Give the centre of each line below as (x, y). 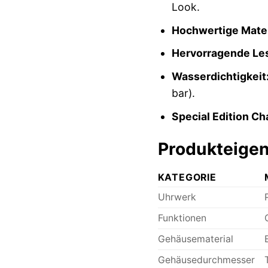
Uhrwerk (177, 197)
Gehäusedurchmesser (206, 260)
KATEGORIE (187, 177)
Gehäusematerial (195, 239)
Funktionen (182, 218)
